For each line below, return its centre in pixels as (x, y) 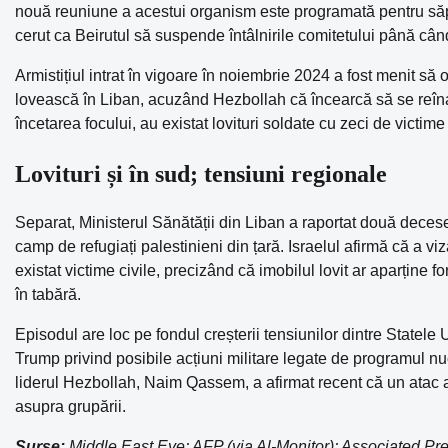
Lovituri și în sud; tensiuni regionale (201, 173)
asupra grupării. (70, 407)
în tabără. (48, 295)
